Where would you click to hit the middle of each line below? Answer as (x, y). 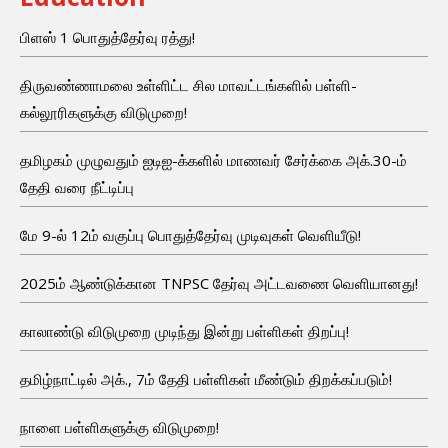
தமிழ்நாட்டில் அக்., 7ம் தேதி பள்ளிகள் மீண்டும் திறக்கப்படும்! (206, 378)
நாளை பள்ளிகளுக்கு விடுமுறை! (119, 426)
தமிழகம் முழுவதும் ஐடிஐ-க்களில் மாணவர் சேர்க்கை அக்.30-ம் (213, 159)
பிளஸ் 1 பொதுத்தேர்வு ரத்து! (107, 36)
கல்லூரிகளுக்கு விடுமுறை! (103, 111)
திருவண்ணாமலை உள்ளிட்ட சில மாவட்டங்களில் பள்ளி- (188, 84)
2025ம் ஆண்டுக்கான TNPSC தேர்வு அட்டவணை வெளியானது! (219, 282)
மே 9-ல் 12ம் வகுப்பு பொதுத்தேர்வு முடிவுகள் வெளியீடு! (190, 234)
